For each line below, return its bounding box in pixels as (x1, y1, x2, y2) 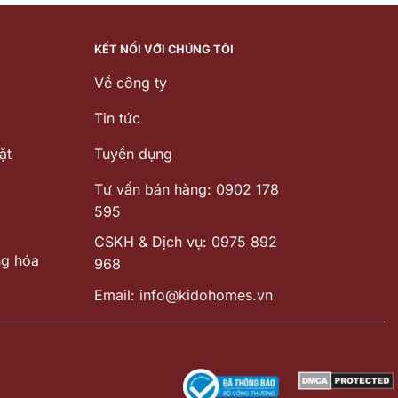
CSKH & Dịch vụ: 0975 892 (94, 233, 277, 251)
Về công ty (94, 73, 167, 92)
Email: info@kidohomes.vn (94, 285, 273, 304)
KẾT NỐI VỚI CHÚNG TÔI (94, 42, 234, 56)
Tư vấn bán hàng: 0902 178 (94, 179, 279, 198)
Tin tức (94, 108, 140, 127)
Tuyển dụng (94, 144, 172, 163)
